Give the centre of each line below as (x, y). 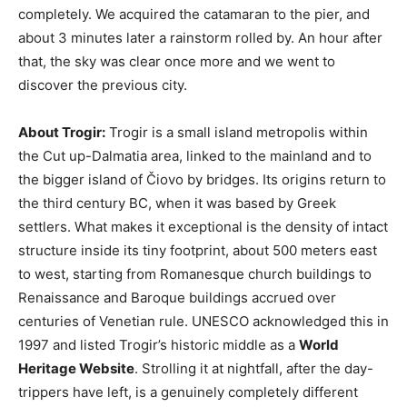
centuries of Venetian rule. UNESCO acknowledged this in (203, 321)
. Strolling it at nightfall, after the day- (254, 368)
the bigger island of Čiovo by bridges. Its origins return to (202, 179)
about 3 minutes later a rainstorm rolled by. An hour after (200, 37)
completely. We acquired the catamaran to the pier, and (194, 14)
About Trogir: (62, 132)
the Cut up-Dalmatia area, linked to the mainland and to (195, 155)
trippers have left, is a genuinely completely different (188, 392)
